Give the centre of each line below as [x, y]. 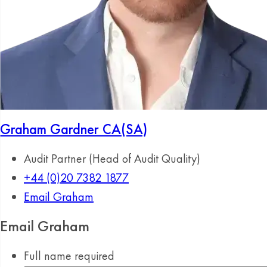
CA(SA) [125, 129]
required [94, 256]
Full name [49, 256]
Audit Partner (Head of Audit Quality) [112, 159]
